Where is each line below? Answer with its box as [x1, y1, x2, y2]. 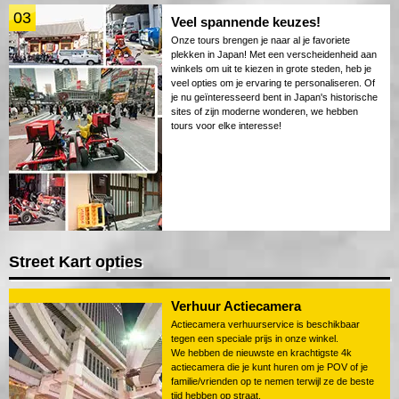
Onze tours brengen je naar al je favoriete [171, 34, 350, 45]
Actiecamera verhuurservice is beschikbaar [171, 318, 360, 330]
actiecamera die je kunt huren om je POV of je [171, 361, 368, 372]
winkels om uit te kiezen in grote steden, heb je [171, 62, 371, 74]
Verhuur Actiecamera [171, 297, 301, 313]
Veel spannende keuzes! [171, 13, 321, 29]
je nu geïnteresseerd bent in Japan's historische [171, 91, 378, 102]
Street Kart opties [9, 252, 142, 271]
